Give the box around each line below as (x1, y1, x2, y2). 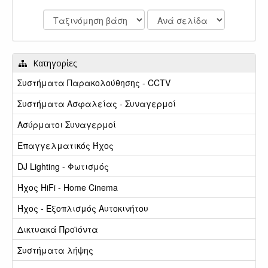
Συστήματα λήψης (17, 243, 93, 256)
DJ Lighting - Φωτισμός (17, 160, 109, 172)
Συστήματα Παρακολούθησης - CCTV (17, 76, 170, 89)
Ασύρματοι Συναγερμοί (17, 118, 116, 130)
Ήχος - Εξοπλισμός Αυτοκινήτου (17, 202, 148, 214)
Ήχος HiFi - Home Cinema (17, 181, 118, 193)
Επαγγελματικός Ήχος (17, 139, 114, 151)
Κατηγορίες (33, 57, 77, 69)
